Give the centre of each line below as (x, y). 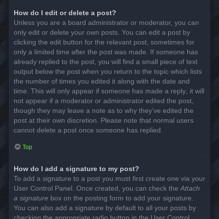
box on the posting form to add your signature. (121, 198)
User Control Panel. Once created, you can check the (97, 188)
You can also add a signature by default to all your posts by (105, 208)
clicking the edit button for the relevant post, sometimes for (104, 42)
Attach (190, 188)
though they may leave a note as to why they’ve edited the (104, 110)
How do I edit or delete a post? (65, 12)
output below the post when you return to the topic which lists (108, 71)
